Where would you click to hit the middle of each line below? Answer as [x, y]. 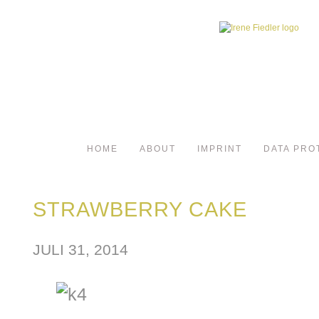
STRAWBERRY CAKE [140, 209]
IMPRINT [220, 149]
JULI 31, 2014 [80, 250]
